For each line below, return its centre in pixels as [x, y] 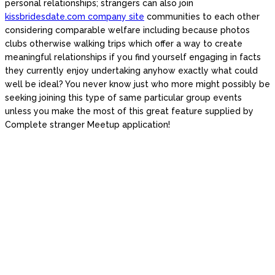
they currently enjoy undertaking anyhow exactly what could [131, 71]
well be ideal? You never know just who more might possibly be [137, 84]
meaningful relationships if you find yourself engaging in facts [133, 57]
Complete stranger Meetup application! [87, 125]
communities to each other [202, 17]
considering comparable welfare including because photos [127, 30]
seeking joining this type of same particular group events [123, 98]
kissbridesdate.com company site [75, 17]
